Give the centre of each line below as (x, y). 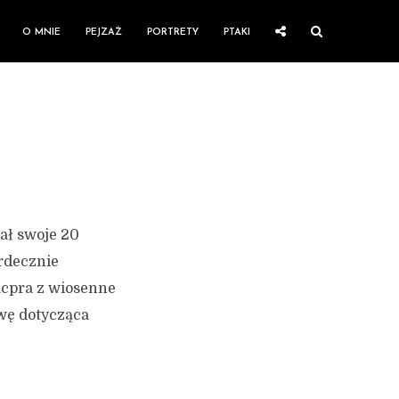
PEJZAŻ (104, 33)
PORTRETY (173, 33)
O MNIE (41, 33)
